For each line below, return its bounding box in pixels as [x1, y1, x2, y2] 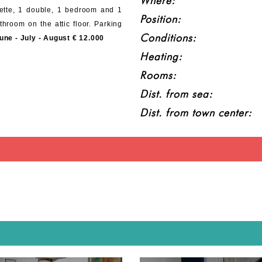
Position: [140, 12, 181, 26]
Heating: [140, 50, 182, 63]
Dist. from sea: [140, 87, 213, 101]
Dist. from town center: [140, 106, 252, 119]
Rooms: [140, 68, 177, 82]
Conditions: [140, 31, 196, 44]
